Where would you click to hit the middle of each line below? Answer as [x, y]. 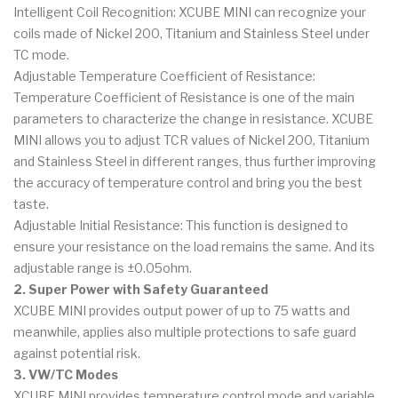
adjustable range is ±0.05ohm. [103, 267]
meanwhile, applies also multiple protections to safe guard [185, 331]
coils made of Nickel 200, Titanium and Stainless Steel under [191, 33]
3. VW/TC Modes [66, 374]
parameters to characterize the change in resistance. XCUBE [193, 118]
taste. [31, 203]
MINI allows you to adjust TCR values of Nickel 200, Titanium [191, 139]
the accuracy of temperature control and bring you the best [188, 182]
